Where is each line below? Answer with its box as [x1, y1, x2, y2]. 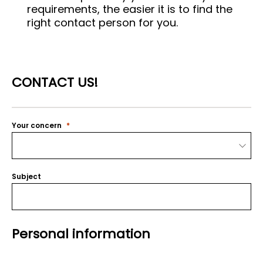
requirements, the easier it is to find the [27, 2, 233, 16]
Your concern [12, 120, 62, 130]
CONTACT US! [12, 73, 98, 92]
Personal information [12, 225, 150, 243]
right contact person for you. [27, 15, 178, 30]
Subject [12, 171, 41, 181]
